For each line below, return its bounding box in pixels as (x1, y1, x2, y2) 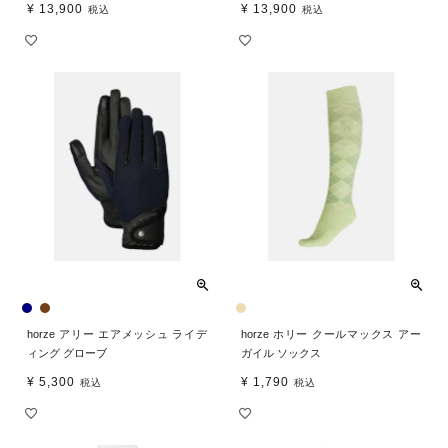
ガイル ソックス (241, 347, 322, 360)
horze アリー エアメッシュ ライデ (27, 328, 207, 341)
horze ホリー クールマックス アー (241, 328, 421, 341)
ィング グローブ (27, 347, 108, 360)
